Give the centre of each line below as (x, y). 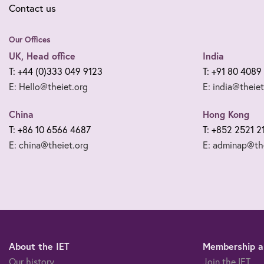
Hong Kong (226, 114)
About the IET (39, 246)
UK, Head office (42, 55)
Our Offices (30, 39)
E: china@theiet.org (49, 144)
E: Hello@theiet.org (48, 86)
